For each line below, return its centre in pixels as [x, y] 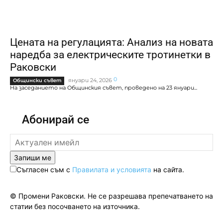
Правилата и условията [112, 169]
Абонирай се [56, 119]
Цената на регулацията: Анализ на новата [111, 42]
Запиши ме [33, 157]
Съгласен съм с [44, 169]
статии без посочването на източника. [75, 206]
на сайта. [168, 169]
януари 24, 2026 [90, 80]
